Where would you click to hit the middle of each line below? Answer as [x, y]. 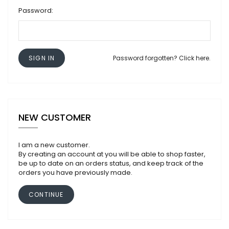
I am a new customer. [54, 145]
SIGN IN [42, 58]
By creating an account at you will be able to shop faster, [112, 154]
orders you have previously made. [75, 173]
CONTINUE [46, 194]
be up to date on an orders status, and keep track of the [111, 163]
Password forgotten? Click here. [162, 58]
